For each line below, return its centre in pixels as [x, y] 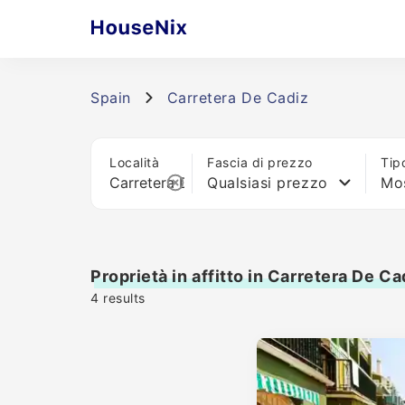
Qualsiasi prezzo [268, 183]
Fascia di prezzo [260, 162]
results [122, 298]
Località [135, 162]
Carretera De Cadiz [238, 98]
